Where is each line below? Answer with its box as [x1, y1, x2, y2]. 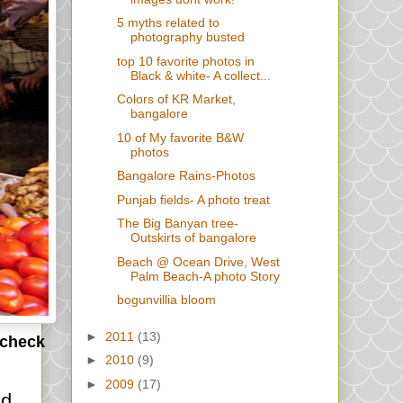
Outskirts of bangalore [130, 230, 256, 246]
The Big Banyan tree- [116, 216, 238, 231]
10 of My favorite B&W [116, 130, 244, 145]
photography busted [130, 30, 245, 45]
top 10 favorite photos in [116, 53, 255, 68]
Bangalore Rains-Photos [116, 168, 255, 184]
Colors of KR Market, [116, 92, 236, 107]
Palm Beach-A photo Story [130, 268, 280, 283]
